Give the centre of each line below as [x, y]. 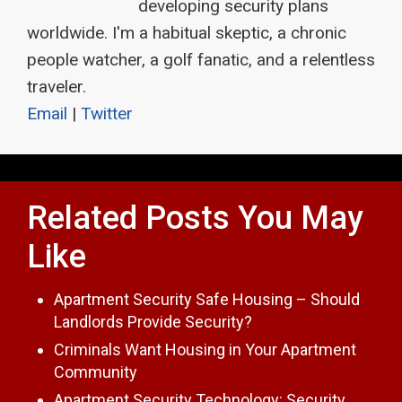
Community [96, 371]
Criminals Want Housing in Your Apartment [205, 349]
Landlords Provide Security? [153, 321]
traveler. [57, 86]
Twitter [107, 113]
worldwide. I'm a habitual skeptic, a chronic [187, 32]
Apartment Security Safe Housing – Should [207, 299]
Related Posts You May [195, 218]
